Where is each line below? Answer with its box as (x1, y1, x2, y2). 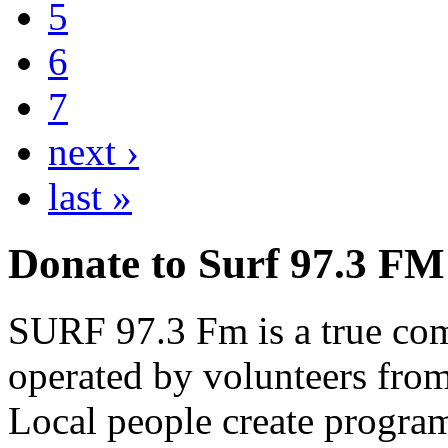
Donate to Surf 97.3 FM (8, 239, 445, 287)
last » (48, 174, 132, 218)
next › (48, 129, 139, 173)
